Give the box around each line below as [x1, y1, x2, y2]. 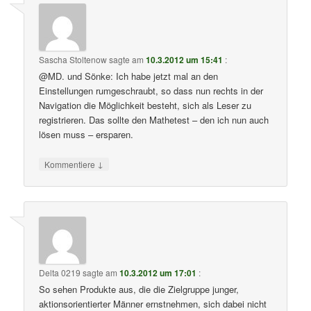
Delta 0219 [39, 266, 81, 278]
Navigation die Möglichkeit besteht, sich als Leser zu [39, 99, 252, 112]
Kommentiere [44, 158, 98, 170]
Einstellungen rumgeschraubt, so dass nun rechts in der [39, 84, 264, 98]
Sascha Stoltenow [39, 53, 108, 66]
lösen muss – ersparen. [39, 128, 134, 142]
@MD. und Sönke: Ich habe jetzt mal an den [39, 69, 219, 83]
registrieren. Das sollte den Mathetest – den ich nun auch [39, 113, 269, 127]
